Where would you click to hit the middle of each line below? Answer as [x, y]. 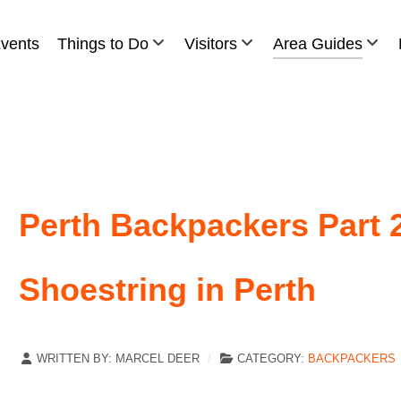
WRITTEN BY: [74, 358]
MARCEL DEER [158, 358]
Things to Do [103, 43]
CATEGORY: [271, 358]
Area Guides [318, 43]
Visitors [211, 43]
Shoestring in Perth [167, 289]
